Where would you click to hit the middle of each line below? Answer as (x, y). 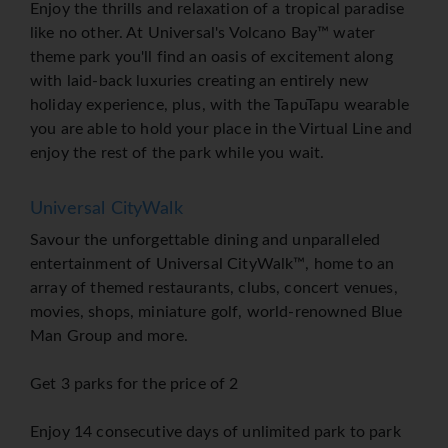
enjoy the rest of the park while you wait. (177, 153)
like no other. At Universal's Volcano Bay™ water (203, 33)
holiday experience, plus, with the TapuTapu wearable (219, 105)
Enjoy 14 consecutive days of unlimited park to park (215, 432)
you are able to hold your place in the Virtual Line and (221, 129)
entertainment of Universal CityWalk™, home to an (212, 264)
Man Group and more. (109, 336)
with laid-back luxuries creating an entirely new (200, 81)
